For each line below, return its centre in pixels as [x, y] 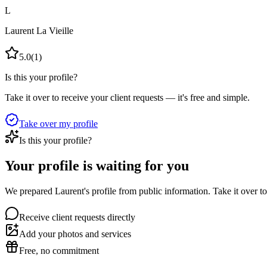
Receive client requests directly [77, 218]
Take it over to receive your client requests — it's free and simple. [127, 98]
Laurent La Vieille [39, 31]
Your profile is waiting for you [97, 166]
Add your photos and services [75, 234]
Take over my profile [58, 124]
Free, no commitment [59, 251]
